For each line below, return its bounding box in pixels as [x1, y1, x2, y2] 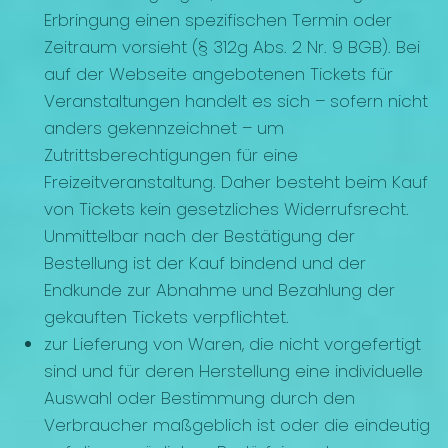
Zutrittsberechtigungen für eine [44, 143, 298, 168]
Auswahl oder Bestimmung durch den [44, 386, 355, 411]
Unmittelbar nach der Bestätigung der [44, 224, 355, 249]
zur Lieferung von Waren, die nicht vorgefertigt [44, 332, 421, 357]
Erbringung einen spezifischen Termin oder [44, 8, 392, 33]
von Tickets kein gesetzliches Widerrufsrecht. [44, 197, 409, 222]
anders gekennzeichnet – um [44, 116, 284, 141]
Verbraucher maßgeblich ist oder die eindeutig [44, 413, 430, 438]
